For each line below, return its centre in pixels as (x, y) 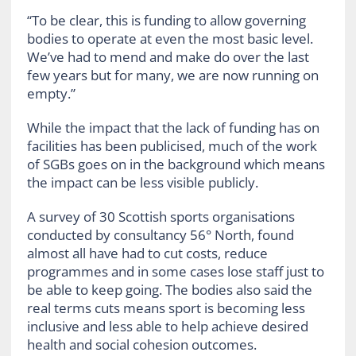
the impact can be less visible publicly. (142, 183)
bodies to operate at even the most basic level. (170, 39)
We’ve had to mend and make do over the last (168, 57)
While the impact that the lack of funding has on (173, 128)
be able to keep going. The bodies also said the (169, 290)
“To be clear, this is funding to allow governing (166, 21)
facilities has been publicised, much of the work (172, 146)
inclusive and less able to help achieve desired (167, 327)
